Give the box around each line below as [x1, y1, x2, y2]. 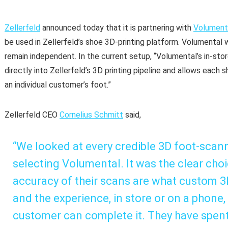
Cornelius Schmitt [60, 110, 123, 120]
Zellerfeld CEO [5, 110, 60, 120]
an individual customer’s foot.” [5, 80, 111, 90]
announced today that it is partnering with [40, 23, 193, 33]
